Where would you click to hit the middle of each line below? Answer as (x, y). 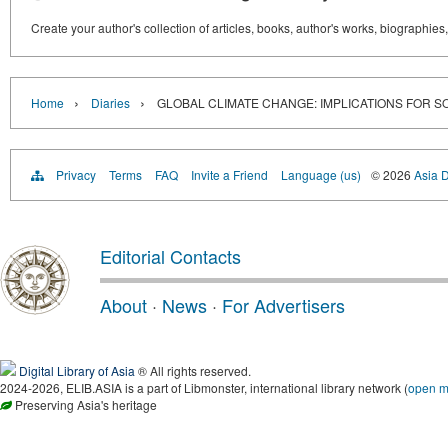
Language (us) (321, 174)
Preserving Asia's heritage (84, 404)
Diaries (110, 102)
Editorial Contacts (170, 256)
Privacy (76, 174)
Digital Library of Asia (77, 370)
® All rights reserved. (193, 370)
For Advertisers (283, 305)
